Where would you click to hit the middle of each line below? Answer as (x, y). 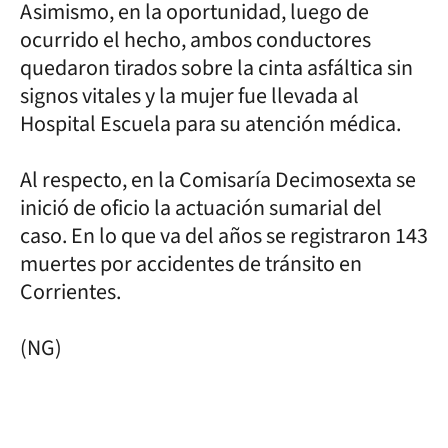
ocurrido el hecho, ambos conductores (195, 39)
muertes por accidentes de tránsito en (191, 263)
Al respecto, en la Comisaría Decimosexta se (218, 179)
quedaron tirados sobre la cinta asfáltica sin (216, 67)
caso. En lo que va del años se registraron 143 (224, 235)
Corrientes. (72, 291)
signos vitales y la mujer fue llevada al (189, 95)
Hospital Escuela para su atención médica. (210, 123)
